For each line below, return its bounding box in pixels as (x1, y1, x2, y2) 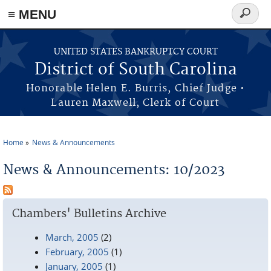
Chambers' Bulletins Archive (12, 207, 166, 221)
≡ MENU (8, 7, 56, 21)
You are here (3, 145, 71, 158)
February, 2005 (45, 246, 109, 258)
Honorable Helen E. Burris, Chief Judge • (25, 82, 245, 94)
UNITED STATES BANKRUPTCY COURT (53, 47, 218, 57)
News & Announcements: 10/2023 (3, 162, 225, 178)
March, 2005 (45, 231, 99, 243)
